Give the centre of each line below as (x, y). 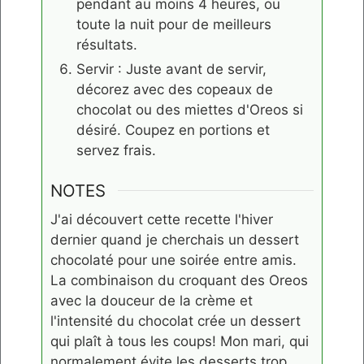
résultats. (107, 44)
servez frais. (116, 150)
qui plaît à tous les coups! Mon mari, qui (180, 342)
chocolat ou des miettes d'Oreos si (190, 109)
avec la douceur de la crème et (152, 301)
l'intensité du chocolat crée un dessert (175, 321)
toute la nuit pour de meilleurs (174, 24)
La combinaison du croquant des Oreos (179, 281)
